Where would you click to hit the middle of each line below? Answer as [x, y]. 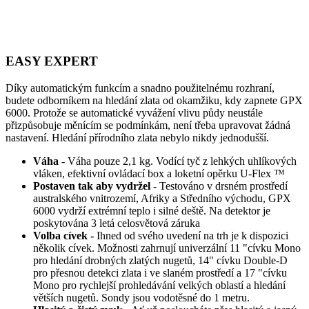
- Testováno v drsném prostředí [220, 186]
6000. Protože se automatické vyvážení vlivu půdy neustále [134, 112]
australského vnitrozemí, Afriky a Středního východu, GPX [162, 198]
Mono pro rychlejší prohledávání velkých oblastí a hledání [159, 285]
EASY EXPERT [52, 61]
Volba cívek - [63, 235]
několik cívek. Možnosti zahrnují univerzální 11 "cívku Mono [167, 248]
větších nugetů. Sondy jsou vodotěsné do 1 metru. [141, 297]
